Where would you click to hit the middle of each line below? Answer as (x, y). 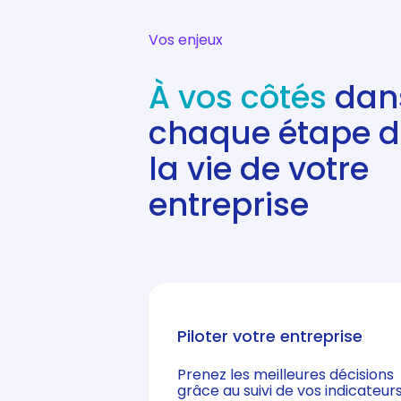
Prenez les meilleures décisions (285, 374)
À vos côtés (238, 97)
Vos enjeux (186, 39)
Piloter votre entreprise (269, 336)
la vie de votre (259, 168)
